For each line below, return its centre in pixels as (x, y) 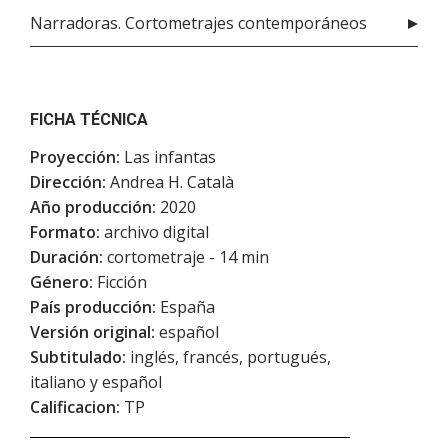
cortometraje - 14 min (186, 256)
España (185, 306)
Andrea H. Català (170, 181)
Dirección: (68, 181)
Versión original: (92, 331)
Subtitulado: (78, 356)
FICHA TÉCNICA (89, 119)
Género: (61, 281)
